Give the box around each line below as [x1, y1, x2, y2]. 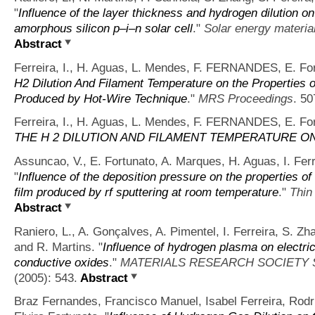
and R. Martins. [14, 239, 95, 254]
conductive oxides [14, 255, 109, 269]
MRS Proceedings [198, 91, 293, 105]
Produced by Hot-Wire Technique [14, 91, 187, 105]
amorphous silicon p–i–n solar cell [14, 20, 193, 35]
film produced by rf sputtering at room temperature [14, 185, 278, 199]
